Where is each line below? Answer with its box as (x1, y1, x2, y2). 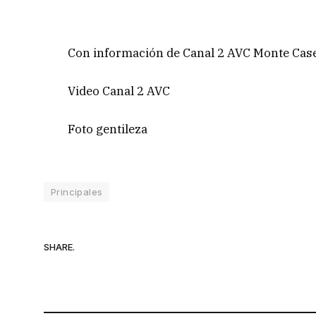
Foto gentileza (68, 121, 148, 138)
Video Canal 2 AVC (68, 83, 171, 99)
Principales (51, 186, 103, 198)
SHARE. (44, 241, 75, 253)
